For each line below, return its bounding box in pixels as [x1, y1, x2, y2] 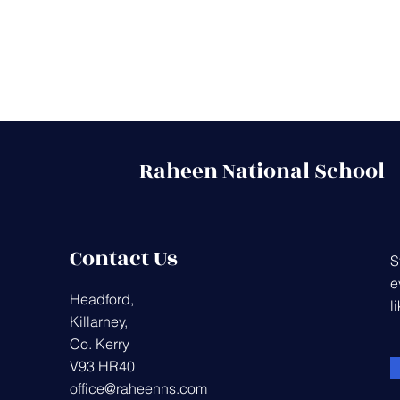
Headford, [70, 290, 134, 308]
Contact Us [70, 243, 178, 275]
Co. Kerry [70, 335, 129, 353]
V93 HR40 [70, 357, 135, 375]
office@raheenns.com [70, 379, 207, 397]
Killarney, [70, 312, 128, 330]
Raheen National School [139, 155, 385, 187]
